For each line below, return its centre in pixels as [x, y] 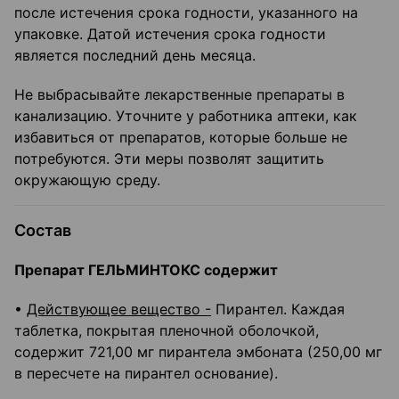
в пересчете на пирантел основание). [146, 374]
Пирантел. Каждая [278, 309]
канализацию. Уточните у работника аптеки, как [186, 116]
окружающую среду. [87, 180]
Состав [43, 231]
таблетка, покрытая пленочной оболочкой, [167, 331]
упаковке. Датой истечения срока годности [170, 34]
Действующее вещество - [119, 309]
